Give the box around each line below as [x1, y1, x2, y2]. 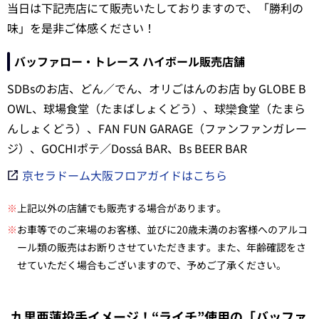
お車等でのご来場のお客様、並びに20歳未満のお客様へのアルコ [17, 221, 308, 236]
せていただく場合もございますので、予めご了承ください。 [17, 257, 286, 272]
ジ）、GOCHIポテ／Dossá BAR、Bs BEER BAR [7, 139, 247, 157]
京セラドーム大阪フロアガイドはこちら [22, 166, 227, 184]
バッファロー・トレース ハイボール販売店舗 [14, 52, 245, 70]
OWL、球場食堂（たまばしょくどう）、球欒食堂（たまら [7, 99, 305, 117]
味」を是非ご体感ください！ [7, 19, 155, 36]
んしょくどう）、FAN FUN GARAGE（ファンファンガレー [7, 119, 307, 137]
